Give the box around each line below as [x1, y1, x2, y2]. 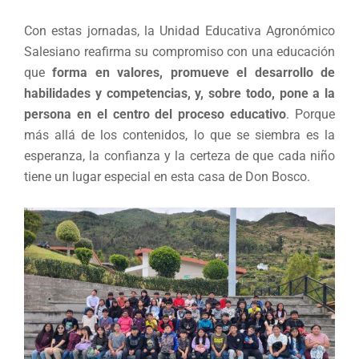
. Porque [286, 107, 336, 122]
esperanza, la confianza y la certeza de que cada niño [24, 148, 335, 163]
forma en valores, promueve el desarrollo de [52, 65, 336, 80]
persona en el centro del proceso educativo [24, 107, 287, 122]
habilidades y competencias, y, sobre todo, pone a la [24, 86, 335, 101]
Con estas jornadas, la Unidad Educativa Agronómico [24, 23, 335, 38]
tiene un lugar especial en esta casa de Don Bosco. [24, 169, 310, 184]
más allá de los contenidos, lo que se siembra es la [24, 127, 335, 143]
